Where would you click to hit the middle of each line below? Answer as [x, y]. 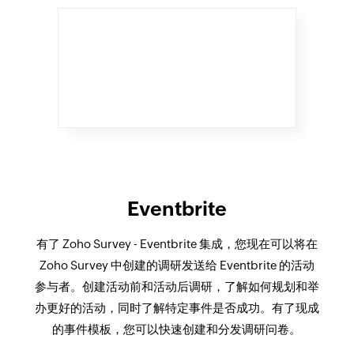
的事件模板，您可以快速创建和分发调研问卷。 [177, 329]
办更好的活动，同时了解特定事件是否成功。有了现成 [177, 307]
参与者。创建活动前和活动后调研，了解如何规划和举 [177, 286]
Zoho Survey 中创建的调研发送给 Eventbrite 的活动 [177, 265]
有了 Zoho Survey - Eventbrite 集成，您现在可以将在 [177, 243]
